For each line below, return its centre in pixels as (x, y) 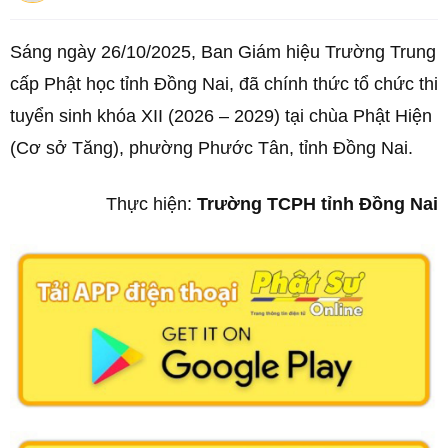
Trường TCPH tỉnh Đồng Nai (317, 204)
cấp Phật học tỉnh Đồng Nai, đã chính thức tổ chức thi (224, 84)
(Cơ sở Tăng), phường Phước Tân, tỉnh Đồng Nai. (214, 148)
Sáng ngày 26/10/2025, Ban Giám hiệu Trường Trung (223, 52)
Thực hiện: (151, 204)
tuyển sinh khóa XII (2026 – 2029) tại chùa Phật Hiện (221, 116)
